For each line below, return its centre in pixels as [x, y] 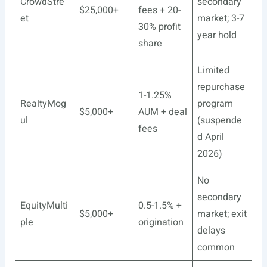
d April [210, 137]
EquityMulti [44, 206]
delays [211, 231]
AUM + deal [162, 112]
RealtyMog [43, 104]
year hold [217, 35]
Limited [213, 70]
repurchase [221, 87]
